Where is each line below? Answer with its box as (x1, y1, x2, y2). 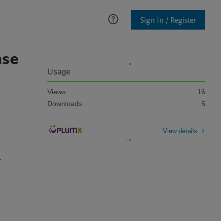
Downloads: (47, 100, 84, 108)
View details (163, 127, 197, 135)
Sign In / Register (140, 14, 196, 26)
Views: (47, 88, 68, 96)
